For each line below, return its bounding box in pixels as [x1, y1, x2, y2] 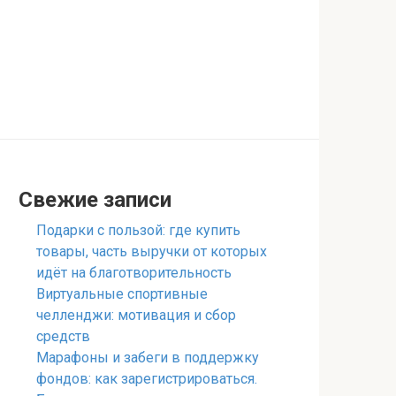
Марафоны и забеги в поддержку [36, 349, 259, 366]
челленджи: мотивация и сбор [36, 307, 236, 324]
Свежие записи [19, 187, 171, 212]
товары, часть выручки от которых [36, 243, 267, 260]
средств [36, 328, 90, 345]
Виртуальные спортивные [36, 286, 208, 302]
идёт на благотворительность [36, 264, 232, 281]
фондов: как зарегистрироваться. [36, 370, 257, 387]
